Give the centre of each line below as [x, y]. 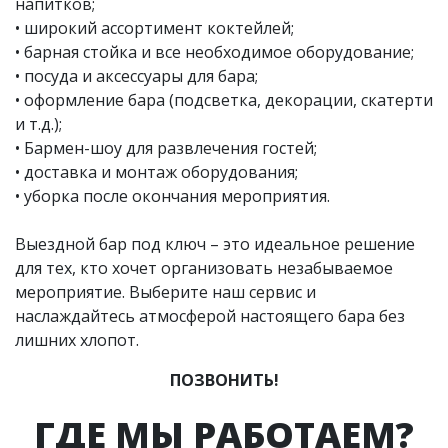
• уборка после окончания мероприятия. [172, 195]
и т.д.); [38, 123]
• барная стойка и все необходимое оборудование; [214, 51]
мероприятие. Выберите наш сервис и [165, 291]
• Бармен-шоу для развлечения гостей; [166, 147]
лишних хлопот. [77, 339]
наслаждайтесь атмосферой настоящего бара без [210, 315]
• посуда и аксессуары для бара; [136, 75]
